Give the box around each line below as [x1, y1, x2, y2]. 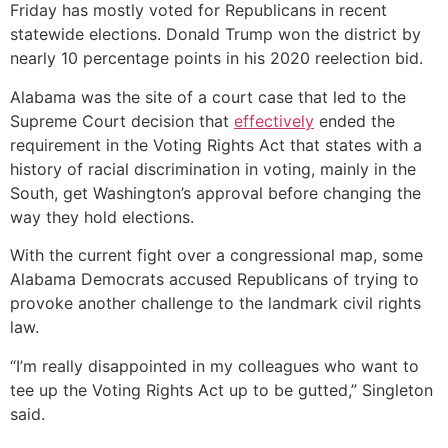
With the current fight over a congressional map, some [10, 245, 423, 266]
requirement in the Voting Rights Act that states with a [10, 134, 422, 155]
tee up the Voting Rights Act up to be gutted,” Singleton [10, 379, 433, 400]
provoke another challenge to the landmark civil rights [10, 293, 421, 314]
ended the [314, 110, 395, 131]
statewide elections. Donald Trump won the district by [10, 24, 421, 45]
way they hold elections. [10, 206, 194, 227]
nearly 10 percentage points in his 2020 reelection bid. [10, 48, 423, 69]
